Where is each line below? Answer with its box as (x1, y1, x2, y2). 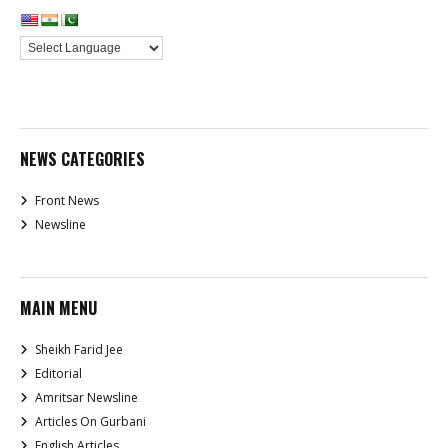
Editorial (35, 365, 82, 383)
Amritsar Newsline (35, 389, 138, 407)
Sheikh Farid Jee (35, 341, 123, 359)
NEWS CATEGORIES (20, 147, 145, 172)
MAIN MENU (20, 296, 97, 321)
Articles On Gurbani (35, 413, 146, 431)
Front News (35, 192, 99, 210)
